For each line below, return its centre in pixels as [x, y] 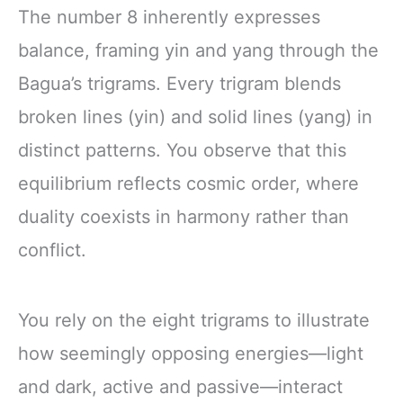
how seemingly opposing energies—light [191, 353]
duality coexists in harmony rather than [184, 217]
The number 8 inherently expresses [169, 18]
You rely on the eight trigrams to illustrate [194, 320]
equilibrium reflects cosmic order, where [188, 184]
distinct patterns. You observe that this [182, 151]
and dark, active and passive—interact [180, 386]
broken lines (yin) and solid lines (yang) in [195, 117]
